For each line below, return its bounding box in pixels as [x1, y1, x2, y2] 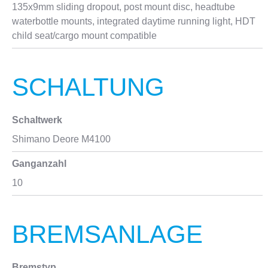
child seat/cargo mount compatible [12, 31, 157, 41]
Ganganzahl [12, 159, 66, 169]
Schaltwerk [12, 115, 62, 125]
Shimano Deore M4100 [12, 134, 111, 144]
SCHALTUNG [12, 73, 165, 101]
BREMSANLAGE [12, 220, 203, 248]
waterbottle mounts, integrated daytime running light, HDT [12, 16, 255, 26]
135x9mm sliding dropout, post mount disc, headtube [12, 2, 235, 12]
